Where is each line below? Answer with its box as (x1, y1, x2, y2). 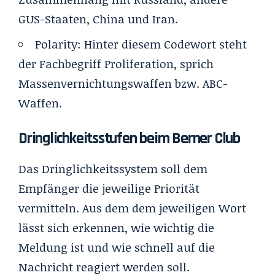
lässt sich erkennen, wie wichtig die (18, 219, 214, 236)
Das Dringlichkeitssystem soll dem (18, 160, 207, 177)
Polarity (35, 36, 77, 52)
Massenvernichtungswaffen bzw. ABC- (18, 75, 228, 91)
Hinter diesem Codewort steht (84, 36, 247, 52)
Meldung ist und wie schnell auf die (18, 239, 215, 255)
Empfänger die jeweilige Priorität (18, 180, 199, 196)
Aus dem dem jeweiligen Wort (79, 199, 246, 216)
